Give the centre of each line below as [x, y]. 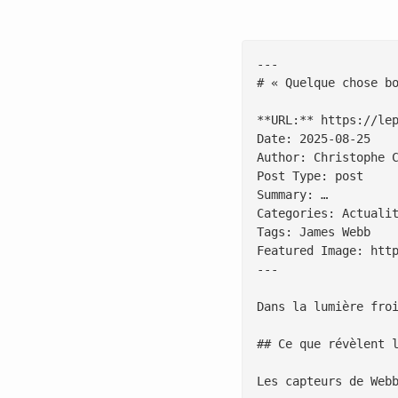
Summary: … [292, 195]
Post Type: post [310, 176]
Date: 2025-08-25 [314, 139]
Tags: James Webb [314, 232]
